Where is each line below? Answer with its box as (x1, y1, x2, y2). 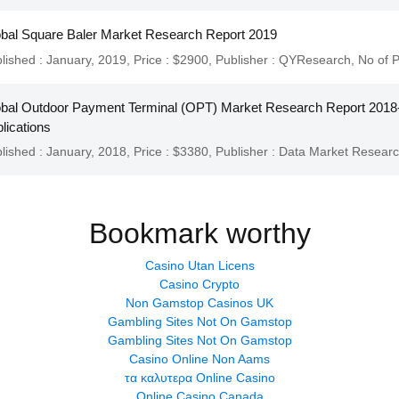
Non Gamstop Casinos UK (126, 295, 273, 310)
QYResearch (279, 52, 351, 67)
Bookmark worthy (88, 216, 311, 249)
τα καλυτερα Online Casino (124, 370, 275, 385)
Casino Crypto (159, 276, 240, 291)
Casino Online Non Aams (129, 351, 270, 366)
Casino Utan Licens (144, 257, 255, 273)
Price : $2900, (134, 52, 216, 67)
